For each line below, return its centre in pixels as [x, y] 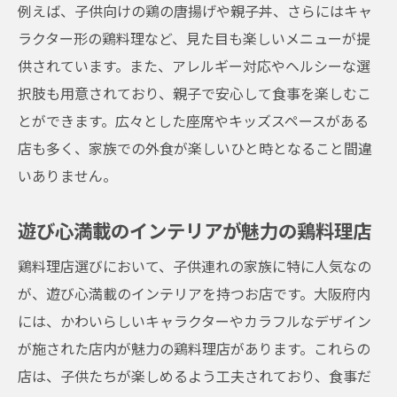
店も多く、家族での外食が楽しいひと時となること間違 [195, 148]
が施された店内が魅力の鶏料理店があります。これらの [194, 348]
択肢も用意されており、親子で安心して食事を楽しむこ [195, 93]
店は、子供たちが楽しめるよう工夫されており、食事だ [195, 376]
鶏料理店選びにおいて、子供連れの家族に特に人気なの [195, 266]
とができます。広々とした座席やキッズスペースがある [193, 121]
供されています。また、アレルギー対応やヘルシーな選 [194, 66]
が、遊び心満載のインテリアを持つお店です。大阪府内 [194, 293]
